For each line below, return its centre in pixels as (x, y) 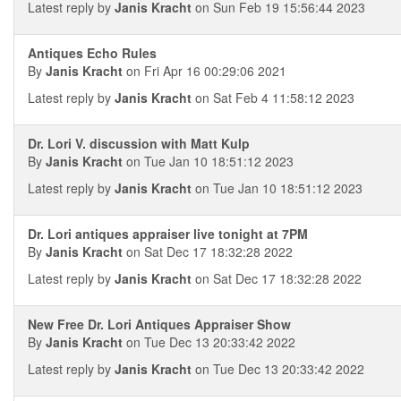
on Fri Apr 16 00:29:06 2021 (205, 71)
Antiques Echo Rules (92, 53)
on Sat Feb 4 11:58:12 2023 (273, 98)
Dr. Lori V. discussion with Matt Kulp (139, 143)
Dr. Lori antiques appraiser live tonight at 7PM (168, 234)
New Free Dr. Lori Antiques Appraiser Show (159, 324)
